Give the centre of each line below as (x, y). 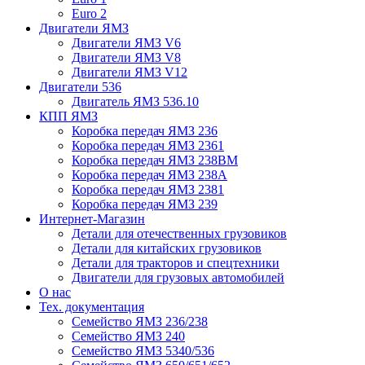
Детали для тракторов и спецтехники (176, 262)
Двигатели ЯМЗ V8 (126, 57)
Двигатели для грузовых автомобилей (178, 277)
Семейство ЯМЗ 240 (128, 336)
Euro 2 (89, 13)
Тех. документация (92, 306)
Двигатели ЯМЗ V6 (126, 42)
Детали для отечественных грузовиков (179, 233)
